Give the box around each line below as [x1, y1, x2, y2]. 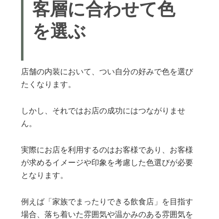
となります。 [21, 172, 68, 180]
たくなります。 [21, 81, 76, 89]
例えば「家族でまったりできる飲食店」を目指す [21, 198, 194, 206]
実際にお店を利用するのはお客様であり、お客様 [21, 146, 194, 154]
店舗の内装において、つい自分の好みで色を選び [21, 68, 194, 76]
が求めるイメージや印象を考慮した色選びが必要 [21, 159, 194, 167]
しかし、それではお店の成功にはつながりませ [21, 107, 186, 115]
